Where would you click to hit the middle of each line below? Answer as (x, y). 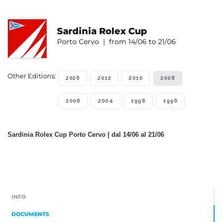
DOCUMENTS (30, 214)
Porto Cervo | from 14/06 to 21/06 (116, 42)
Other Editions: (32, 76)
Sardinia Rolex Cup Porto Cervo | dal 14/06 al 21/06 (86, 135)
